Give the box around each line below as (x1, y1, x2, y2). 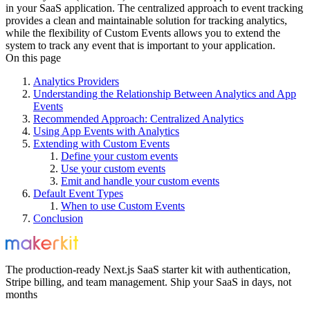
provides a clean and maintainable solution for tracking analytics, (6, 14, 287, 26)
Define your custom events (61, 149, 178, 162)
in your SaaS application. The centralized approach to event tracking (6, 1, 303, 14)
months (6, 289, 37, 301)
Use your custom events (61, 162, 165, 174)
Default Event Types (33, 187, 123, 199)
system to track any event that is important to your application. (6, 39, 275, 51)
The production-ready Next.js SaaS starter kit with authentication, (6, 264, 291, 276)
